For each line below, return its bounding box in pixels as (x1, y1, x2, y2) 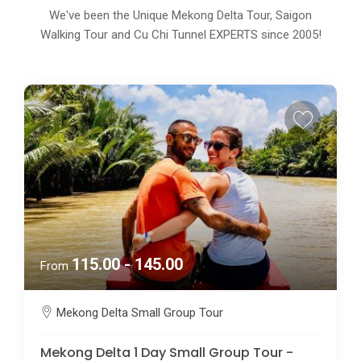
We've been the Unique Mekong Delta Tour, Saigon (49, 8, 312, 23)
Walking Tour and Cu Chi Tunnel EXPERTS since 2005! (39, 27, 322, 43)
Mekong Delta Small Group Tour (56, 305, 223, 320)
